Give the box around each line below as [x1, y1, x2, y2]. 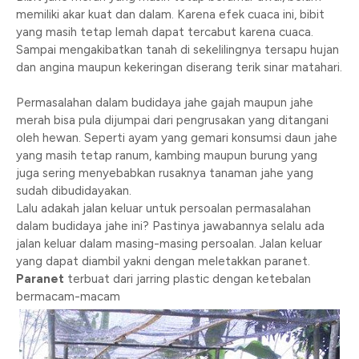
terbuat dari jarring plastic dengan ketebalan [64, 272, 311, 286]
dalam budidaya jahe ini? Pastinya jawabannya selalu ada [16, 219, 325, 233]
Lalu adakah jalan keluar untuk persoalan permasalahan [16, 201, 311, 216]
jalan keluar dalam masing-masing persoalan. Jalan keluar [16, 236, 322, 251]
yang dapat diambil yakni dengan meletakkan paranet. [16, 254, 310, 268]
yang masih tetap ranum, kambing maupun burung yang [16, 148, 317, 163]
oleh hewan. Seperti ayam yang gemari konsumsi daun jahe [16, 131, 337, 145]
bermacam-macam [16, 289, 120, 304]
